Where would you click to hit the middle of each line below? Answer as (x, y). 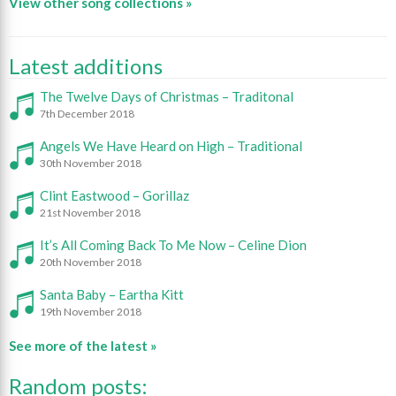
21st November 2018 (90, 213)
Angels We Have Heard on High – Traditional (171, 146)
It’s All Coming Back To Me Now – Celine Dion (173, 245)
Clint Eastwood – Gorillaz (114, 196)
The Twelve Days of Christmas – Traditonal (167, 97)
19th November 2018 (91, 312)
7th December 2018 (87, 114)
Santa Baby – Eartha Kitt (112, 295)
